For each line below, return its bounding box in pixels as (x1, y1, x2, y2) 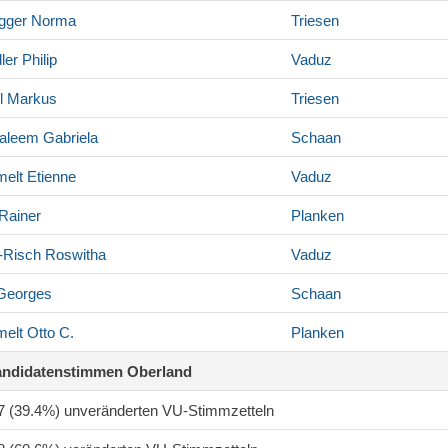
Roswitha (41, 246, 106, 264)
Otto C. (23, 324, 74, 342)
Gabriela (39, 129, 98, 147)
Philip (18, 51, 57, 69)
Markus (3, 90, 57, 108)
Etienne (23, 168, 76, 186)
